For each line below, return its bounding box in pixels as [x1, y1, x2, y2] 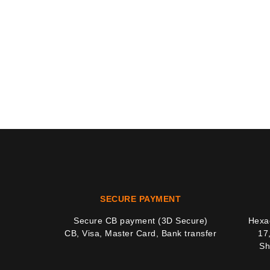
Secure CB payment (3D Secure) [74, 215, 208, 225]
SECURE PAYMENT [100, 193, 181, 204]
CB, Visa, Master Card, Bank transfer [64, 228, 217, 238]
